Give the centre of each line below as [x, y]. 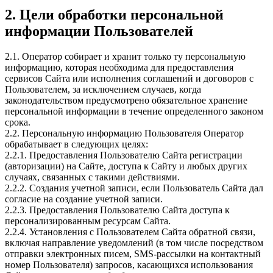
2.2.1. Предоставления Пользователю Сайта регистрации [124, 155]
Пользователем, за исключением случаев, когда [103, 90]
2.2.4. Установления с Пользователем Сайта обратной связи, [130, 232]
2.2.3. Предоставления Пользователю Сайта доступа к [117, 210]
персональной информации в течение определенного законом [134, 112]
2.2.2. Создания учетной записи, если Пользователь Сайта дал [134, 188]
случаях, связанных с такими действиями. [92, 177]
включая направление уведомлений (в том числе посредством [134, 243]
